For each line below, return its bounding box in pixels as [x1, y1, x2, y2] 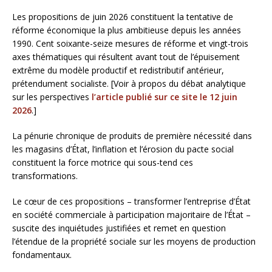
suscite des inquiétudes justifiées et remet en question [12, 222, 226, 234]
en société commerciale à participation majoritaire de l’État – [12, 208, 251, 220]
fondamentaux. [12, 248, 72, 260]
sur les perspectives [12, 90, 92, 103]
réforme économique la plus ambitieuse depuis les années [12, 24, 241, 36]
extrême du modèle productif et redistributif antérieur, [12, 64, 224, 76]
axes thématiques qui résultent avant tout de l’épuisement [12, 50, 240, 63]
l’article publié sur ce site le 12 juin [92, 90, 237, 103]
